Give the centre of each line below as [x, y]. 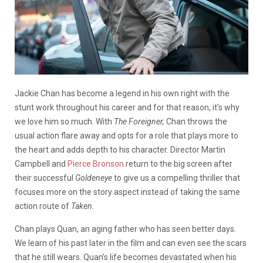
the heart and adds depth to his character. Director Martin [120, 149]
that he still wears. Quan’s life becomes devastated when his [126, 257]
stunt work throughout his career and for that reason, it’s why [127, 107]
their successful [45, 178]
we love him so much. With [64, 121]
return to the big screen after [178, 163]
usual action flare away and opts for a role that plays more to [127, 135]
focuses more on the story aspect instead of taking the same [127, 192]
